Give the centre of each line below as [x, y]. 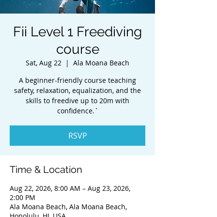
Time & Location [46, 170]
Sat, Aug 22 [44, 63]
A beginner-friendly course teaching [77, 80]
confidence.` [77, 111]
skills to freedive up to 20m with [77, 101]
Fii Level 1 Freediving [77, 32]
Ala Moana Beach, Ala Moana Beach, [68, 207]
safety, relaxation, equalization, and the [77, 90]
